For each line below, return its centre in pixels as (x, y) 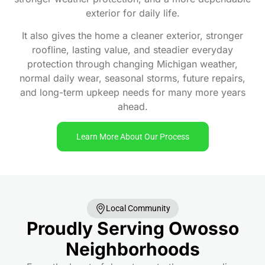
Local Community (138, 209)
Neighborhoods (132, 249)
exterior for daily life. (132, 13)
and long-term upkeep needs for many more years (132, 92)
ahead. (132, 106)
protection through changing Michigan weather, (132, 64)
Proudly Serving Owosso (132, 229)
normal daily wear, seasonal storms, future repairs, (132, 78)
